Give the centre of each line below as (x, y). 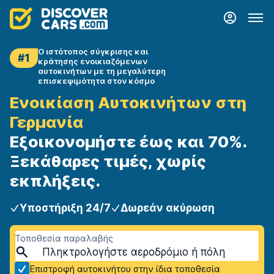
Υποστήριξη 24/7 (65, 208)
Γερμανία (46, 122)
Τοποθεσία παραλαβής (64, 238)
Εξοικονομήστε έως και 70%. (128, 142)
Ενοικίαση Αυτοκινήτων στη (128, 102)
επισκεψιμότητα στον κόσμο (96, 81)
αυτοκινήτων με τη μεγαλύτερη (102, 71)
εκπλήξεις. (55, 181)
